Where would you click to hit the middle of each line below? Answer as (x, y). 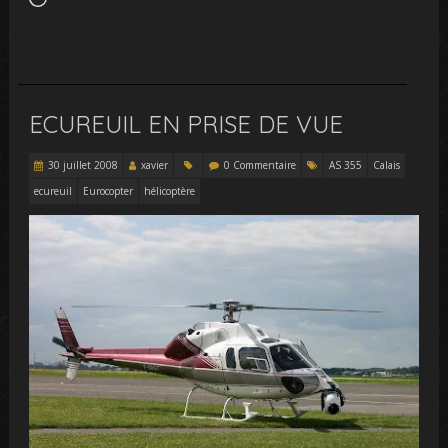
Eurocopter (108, 190)
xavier (155, 164)
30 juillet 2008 (83, 164)
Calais (387, 164)
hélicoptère (170, 190)
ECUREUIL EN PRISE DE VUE (186, 123)
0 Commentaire (260, 164)
